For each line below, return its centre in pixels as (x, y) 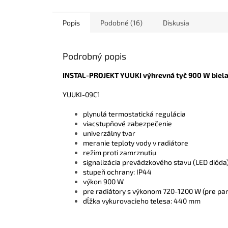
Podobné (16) (121, 22)
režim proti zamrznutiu (120, 152)
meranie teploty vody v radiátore (136, 142)
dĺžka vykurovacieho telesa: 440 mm (142, 201)
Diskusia (176, 22)
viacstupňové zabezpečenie (127, 123)
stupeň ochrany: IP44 (117, 172)
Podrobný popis (94, 56)
